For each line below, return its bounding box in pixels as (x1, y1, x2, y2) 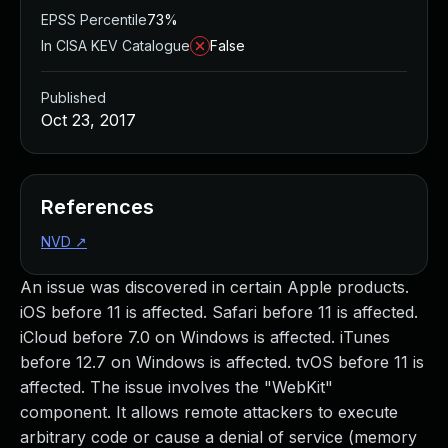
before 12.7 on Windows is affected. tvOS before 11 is (20, 352, 424, 372)
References (41, 195, 154, 219)
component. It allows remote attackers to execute (20, 402, 398, 422)
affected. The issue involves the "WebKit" (20, 377, 333, 397)
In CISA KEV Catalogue (41, 37, 190, 54)
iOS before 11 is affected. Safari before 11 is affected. (20, 302, 418, 322)
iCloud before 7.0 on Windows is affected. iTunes (20, 327, 390, 347)
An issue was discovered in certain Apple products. (20, 277, 409, 297)
